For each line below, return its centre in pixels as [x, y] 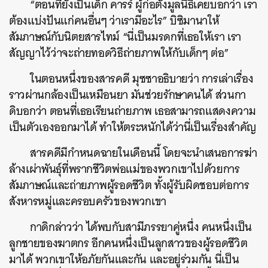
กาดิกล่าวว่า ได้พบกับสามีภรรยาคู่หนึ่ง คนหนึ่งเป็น [141, 227]
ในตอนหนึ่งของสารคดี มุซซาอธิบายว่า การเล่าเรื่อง [142, 79]
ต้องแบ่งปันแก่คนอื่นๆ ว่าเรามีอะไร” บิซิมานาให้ [114, 21]
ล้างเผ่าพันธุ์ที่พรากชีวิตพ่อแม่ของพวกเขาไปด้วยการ [124, 169]
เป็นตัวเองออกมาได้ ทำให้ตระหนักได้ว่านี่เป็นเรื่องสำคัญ [133, 127]
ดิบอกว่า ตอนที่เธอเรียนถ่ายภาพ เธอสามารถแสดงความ [133, 111]
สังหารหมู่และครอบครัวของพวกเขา [88, 201]
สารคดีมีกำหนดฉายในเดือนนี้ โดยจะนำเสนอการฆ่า [144, 153]
